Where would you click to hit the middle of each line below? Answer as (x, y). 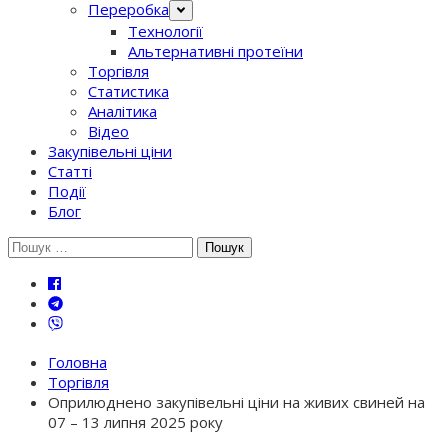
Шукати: (37, 245)
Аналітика (122, 111)
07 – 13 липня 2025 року (135, 421)
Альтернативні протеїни (215, 51)
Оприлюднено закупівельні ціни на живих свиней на (236, 401)
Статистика (128, 91)
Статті (70, 171)
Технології (165, 31)
